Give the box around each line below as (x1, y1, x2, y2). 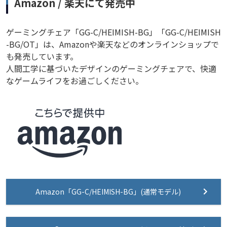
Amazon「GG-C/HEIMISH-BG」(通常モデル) (35, 186, 181, 197)
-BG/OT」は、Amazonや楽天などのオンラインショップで (6, 37, 219, 50)
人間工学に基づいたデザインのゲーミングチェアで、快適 (6, 62, 216, 74)
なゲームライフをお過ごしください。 (6, 74, 143, 87)
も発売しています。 (6, 50, 78, 62)
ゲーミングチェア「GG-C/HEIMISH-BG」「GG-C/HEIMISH (6, 25, 221, 38)
